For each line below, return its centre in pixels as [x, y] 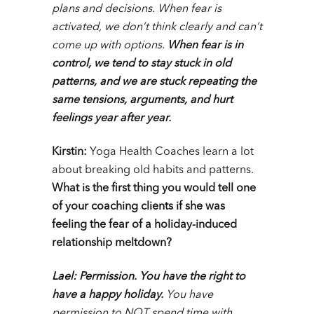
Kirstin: [69, 152]
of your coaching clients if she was [138, 207]
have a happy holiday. [109, 295]
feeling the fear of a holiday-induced [144, 225]
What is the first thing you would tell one [154, 189]
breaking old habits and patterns [168, 171]
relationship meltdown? [112, 244]
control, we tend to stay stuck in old [142, 64]
